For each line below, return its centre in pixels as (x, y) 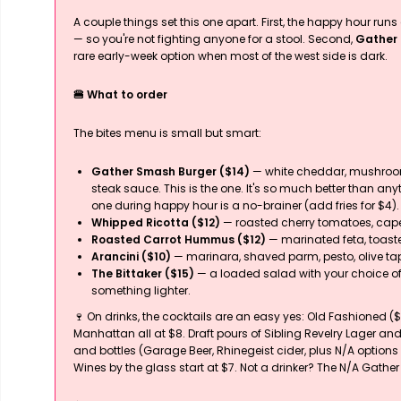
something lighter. (141, 291)
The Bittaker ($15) (143, 274)
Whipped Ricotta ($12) (156, 223)
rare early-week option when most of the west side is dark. (230, 56)
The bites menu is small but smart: (167, 133)
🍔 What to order (120, 95)
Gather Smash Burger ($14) (171, 172)
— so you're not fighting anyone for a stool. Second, (214, 39)
